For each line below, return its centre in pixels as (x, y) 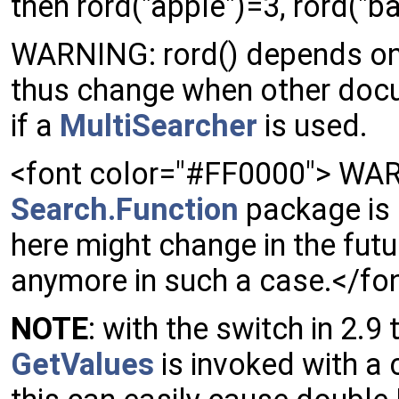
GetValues (82, 365)
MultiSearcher (159, 126)
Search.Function (125, 210)
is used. (313, 126)
